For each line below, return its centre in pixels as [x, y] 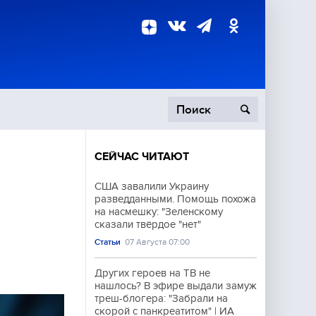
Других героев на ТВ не [152, 273]
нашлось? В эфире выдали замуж [176, 286]
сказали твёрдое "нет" [148, 224]
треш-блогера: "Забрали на [161, 298]
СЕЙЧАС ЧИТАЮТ [142, 157]
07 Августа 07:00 [158, 242]
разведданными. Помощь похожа [175, 199]
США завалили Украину [152, 186]
